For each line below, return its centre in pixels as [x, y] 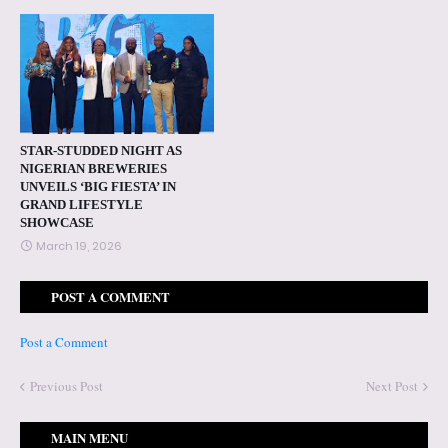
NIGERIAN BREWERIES [93, 168]
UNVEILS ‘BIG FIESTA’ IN [98, 186]
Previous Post [66, 385]
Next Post [392, 385]
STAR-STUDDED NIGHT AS [101, 150]
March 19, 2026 [79, 245]
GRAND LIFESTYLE [81, 204]
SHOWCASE [57, 222]
